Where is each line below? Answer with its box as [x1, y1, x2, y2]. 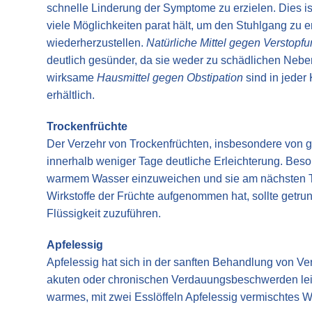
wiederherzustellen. [47, 36, 146, 49]
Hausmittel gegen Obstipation [97, 71, 243, 84]
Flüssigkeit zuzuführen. [47, 207, 161, 219]
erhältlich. [47, 88, 95, 101]
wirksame [47, 71, 97, 84]
